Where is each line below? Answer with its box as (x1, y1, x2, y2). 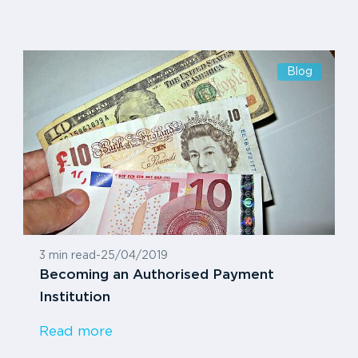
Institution (38, 291, 110, 304)
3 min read (38, 250, 96, 261)
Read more (38, 325, 113, 338)
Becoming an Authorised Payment (38, 268, 274, 281)
